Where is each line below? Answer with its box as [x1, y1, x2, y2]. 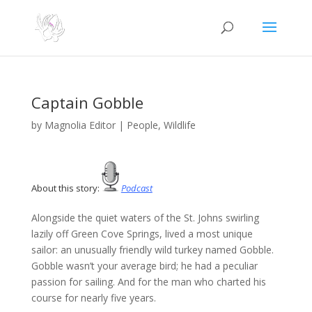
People [126, 118, 158, 132]
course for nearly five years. [31, 291, 156, 305]
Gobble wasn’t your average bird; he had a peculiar [31, 259, 258, 273]
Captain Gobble [31, 92, 143, 113]
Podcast [120, 182, 153, 195]
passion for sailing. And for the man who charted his [31, 275, 266, 289]
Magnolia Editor [44, 118, 116, 132]
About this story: [31, 182, 102, 195]
